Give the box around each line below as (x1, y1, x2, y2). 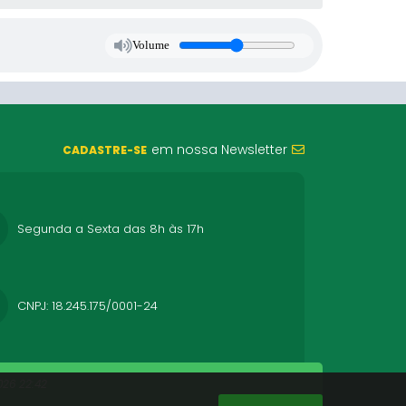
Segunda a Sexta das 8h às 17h (17, 219, 204, 237)
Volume (131, 38, 169, 52)
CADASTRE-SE (63, 142, 147, 158)
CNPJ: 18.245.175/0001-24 (17, 296, 158, 314)
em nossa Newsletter (151, 140, 287, 159)
